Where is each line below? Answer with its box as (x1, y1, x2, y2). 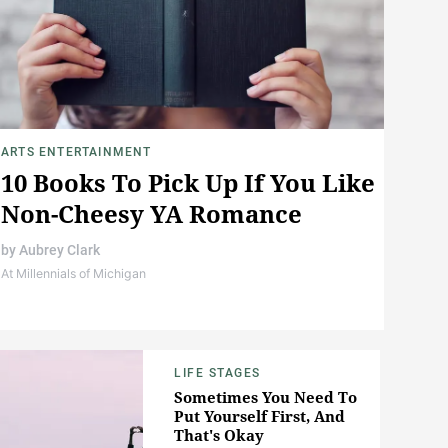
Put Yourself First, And (174, 406, 345, 427)
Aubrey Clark (19, 242, 100, 259)
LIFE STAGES (174, 366, 261, 381)
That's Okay (174, 425, 264, 446)
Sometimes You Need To (174, 387, 357, 408)
